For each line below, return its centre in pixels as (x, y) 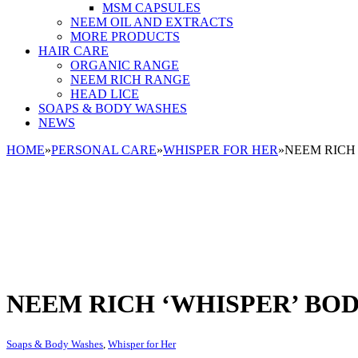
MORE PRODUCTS (125, 36)
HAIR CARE (74, 51)
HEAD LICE (105, 94)
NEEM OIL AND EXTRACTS (152, 22)
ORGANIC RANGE (125, 65)
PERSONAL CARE (104, 150)
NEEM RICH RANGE (130, 80)
